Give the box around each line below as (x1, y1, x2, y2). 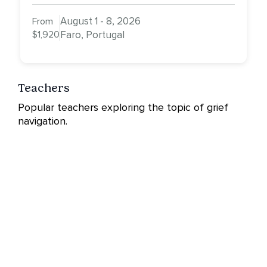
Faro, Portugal (60, 29, 125, 42)
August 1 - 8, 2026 (60, 15, 141, 28)
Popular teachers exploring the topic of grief (18, 101, 228, 114)
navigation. (18, 114, 67, 128)
